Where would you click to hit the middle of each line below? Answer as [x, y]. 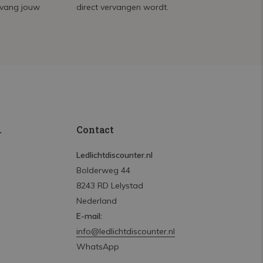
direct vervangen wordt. [123, 7]
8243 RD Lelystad [109, 186]
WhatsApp [97, 247]
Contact [95, 129]
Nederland [96, 201]
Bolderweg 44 [103, 170]
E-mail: [89, 216]
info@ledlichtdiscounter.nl [125, 231]
